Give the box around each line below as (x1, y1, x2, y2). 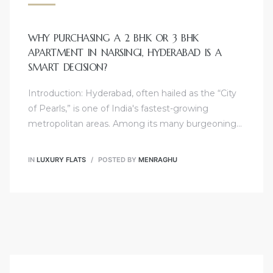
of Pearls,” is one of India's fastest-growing (28, 103, 208, 115)
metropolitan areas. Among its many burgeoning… (28, 118, 242, 130)
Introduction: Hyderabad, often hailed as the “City (28, 88, 236, 99)
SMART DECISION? (28, 61, 107, 74)
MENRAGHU (138, 155, 177, 164)
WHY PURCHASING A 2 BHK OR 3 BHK (28, 32, 199, 44)
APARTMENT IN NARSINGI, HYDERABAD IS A (28, 46, 222, 59)
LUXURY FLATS (37, 155, 86, 164)
